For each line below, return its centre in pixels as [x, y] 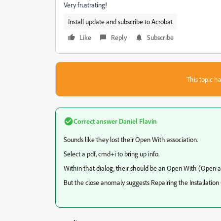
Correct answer [95, 121]
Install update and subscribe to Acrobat [120, 21]
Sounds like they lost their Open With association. [131, 139]
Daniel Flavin [137, 121]
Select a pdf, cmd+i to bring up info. [111, 154]
